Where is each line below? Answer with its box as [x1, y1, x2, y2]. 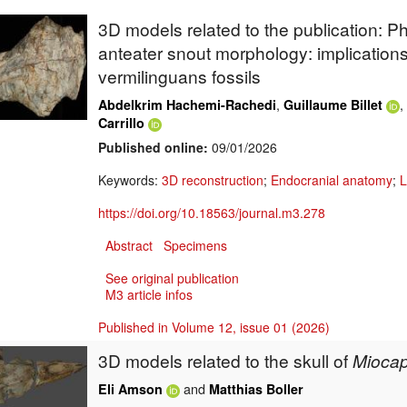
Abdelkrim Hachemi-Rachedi [98, 95, 276, 114]
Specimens [164, 236, 227, 255]
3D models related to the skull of [98, 348, 352, 373]
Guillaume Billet [283, 95, 382, 114]
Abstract [105, 236, 153, 255]
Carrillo [98, 114, 144, 133]
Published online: [98, 138, 208, 157]
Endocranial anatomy [271, 171, 392, 190]
